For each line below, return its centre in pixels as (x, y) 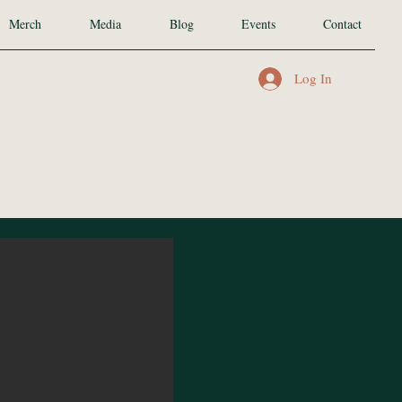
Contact (342, 24)
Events (258, 24)
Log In (314, 78)
